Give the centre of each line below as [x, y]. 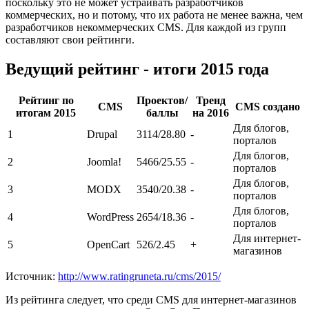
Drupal [102, 134]
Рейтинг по [46, 100]
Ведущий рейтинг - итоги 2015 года [137, 69]
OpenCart [108, 244]
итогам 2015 [46, 112]
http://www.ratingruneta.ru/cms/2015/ [139, 276]
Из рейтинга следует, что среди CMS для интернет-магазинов [151, 299]
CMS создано [267, 106]
